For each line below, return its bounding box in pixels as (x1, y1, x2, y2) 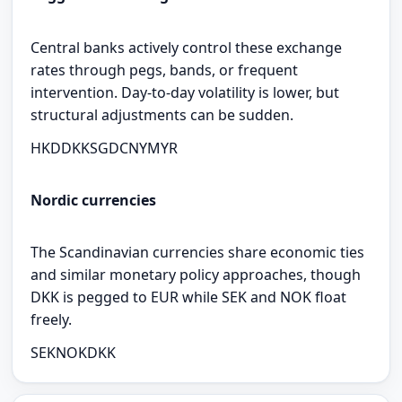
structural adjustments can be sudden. (31, 104, 294, 125)
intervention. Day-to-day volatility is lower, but (31, 82, 340, 102)
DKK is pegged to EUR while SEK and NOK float (31, 287, 347, 308)
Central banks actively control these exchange (31, 37, 343, 57)
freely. (31, 310, 73, 330)
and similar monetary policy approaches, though (31, 265, 362, 285)
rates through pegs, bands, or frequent (31, 59, 299, 80)
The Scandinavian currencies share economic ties (31, 242, 365, 263)
